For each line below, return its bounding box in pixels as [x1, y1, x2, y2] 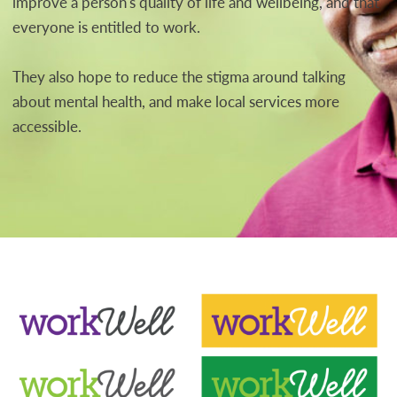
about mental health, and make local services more [12, 90, 339, 112]
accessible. [12, 114, 82, 136]
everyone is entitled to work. [12, 15, 200, 37]
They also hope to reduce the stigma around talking [12, 65, 346, 87]
